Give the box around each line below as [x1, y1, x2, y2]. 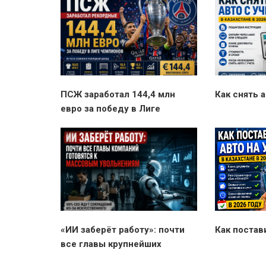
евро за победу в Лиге [61, 103, 160, 115]
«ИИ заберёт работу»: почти [61, 224, 185, 236]
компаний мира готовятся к [61, 253, 181, 264]
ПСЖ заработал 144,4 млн [61, 89, 175, 100]
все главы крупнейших [61, 239, 161, 250]
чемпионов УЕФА [61, 118, 137, 129]
